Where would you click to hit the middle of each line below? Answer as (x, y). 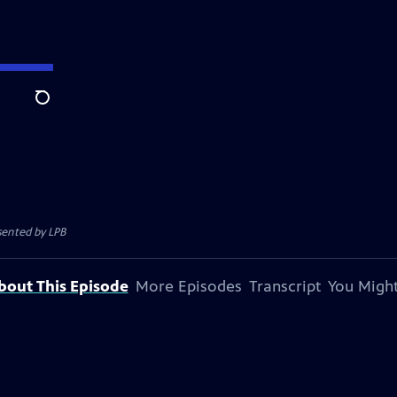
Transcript (284, 286)
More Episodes (188, 286)
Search (56, 107)
